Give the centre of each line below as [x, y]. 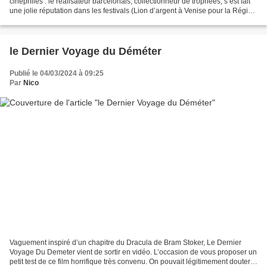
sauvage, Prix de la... [43, 21]
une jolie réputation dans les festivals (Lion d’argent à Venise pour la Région [133, 11]
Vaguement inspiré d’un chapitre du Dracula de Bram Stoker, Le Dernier [125, 242]
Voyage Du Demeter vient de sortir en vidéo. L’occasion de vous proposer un [133, 252]
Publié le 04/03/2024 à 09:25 [57, 74]
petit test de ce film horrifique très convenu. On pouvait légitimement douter [130, 261]
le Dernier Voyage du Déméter [86, 52]
